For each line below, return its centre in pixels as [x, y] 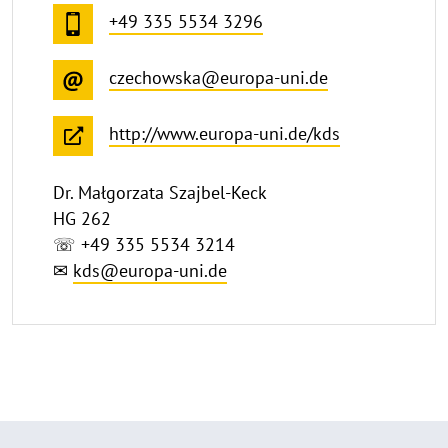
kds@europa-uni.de [150, 270]
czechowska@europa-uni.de [218, 78]
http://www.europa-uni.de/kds [224, 134]
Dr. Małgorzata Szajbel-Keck [160, 192]
